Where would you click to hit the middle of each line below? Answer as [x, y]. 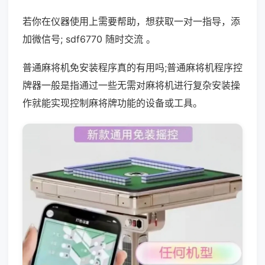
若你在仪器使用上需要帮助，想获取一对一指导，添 [131, 21]
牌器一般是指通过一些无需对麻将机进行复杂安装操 [131, 85]
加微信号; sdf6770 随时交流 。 [89, 39]
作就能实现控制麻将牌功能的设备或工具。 [112, 103]
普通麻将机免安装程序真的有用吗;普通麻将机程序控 [132, 67]
